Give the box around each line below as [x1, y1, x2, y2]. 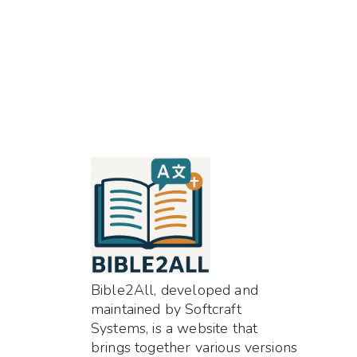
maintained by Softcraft [91, 299, 241, 319]
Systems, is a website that [91, 318, 258, 338]
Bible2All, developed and [91, 280, 258, 300]
